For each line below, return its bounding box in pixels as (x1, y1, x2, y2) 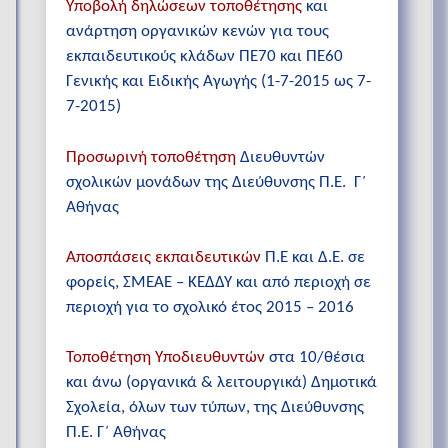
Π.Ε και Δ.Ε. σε (261, 248, 365, 266)
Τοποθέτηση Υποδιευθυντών (66, 348, 265, 366)
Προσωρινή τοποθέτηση (66, 148, 240, 166)
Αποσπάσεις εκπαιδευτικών (66, 248, 261, 266)
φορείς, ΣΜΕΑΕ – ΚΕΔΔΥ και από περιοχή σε (66, 273, 371, 291)
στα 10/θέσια (265, 348, 365, 366)
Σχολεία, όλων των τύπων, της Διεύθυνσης (66, 398, 364, 416)
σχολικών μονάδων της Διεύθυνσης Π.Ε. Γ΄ (66, 173, 366, 191)
